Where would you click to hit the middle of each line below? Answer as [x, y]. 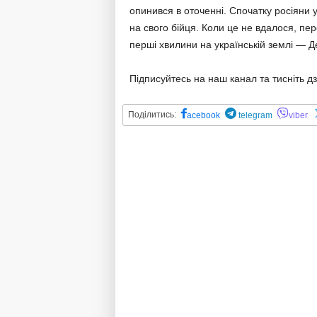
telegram [254, 115]
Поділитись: [152, 115]
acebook [203, 115]
